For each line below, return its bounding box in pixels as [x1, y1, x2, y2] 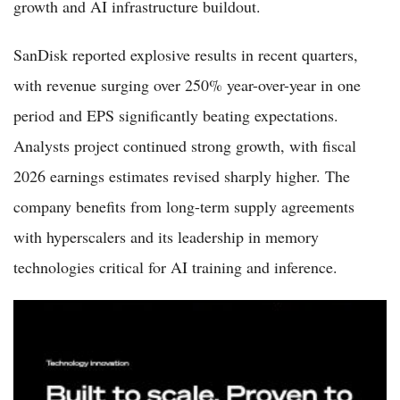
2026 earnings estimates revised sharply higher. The [13, 165, 350, 187]
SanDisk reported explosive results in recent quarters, [13, 44, 358, 65]
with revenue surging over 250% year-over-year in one [13, 74, 361, 96]
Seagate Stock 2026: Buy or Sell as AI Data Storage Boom [13, 304, 354, 323]
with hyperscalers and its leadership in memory [13, 226, 319, 247]
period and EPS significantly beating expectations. [13, 104, 338, 126]
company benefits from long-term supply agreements [13, 196, 354, 217]
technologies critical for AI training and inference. [13, 256, 337, 278]
